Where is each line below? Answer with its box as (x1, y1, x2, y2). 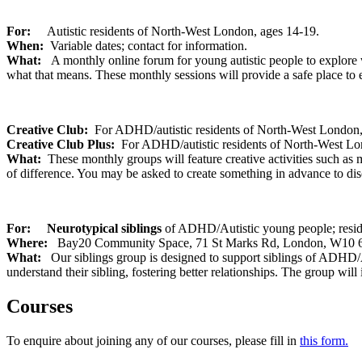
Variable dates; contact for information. (44, 38, 247, 53)
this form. (300, 333, 348, 347)
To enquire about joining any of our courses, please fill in (6, 333, 300, 347)
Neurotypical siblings (47, 221, 165, 235)
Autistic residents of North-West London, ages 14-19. (47, 23, 319, 38)
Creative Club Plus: (6, 137, 118, 151)
